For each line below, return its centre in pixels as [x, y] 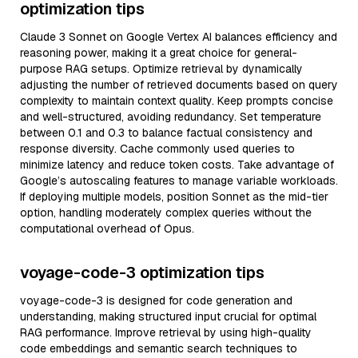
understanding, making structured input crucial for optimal [168, 316]
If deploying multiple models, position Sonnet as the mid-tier [174, 197]
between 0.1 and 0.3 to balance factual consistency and [166, 133]
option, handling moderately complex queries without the [166, 213]
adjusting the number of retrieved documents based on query [179, 85]
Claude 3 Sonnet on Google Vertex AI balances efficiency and [179, 37]
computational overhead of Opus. [107, 229]
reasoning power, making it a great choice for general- [159, 53]
